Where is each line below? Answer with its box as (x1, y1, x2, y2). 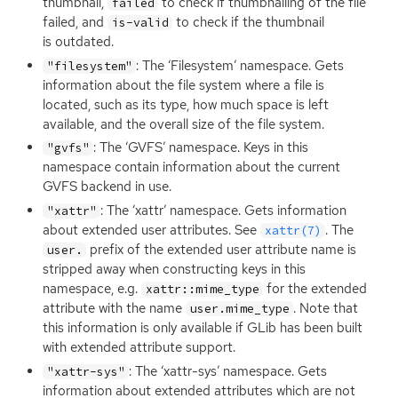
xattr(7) (264, 223, 322, 239)
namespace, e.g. (43, 280, 141, 298)
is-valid (111, 14, 169, 30)
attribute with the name (43, 299, 186, 318)
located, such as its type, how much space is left (43, 95, 329, 114)
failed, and (43, 12, 107, 31)
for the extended (263, 280, 368, 298)
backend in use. (77, 178, 171, 196)
